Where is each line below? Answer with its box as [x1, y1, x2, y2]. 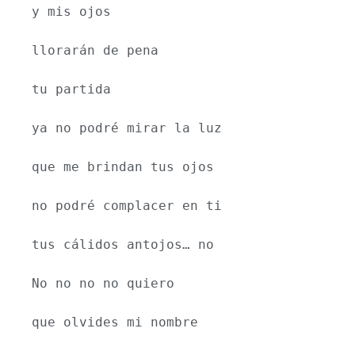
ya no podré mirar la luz [32, 120, 222, 136]
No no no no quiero [32, 276, 174, 292]
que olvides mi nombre [32, 315, 198, 330]
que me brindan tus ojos [32, 159, 214, 175]
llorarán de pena [32, 43, 158, 59]
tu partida [32, 82, 111, 97]
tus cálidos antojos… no [32, 237, 214, 253]
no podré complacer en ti [32, 198, 222, 214]
